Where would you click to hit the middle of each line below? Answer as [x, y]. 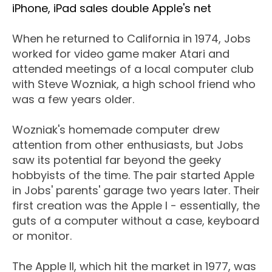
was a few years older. [73, 100]
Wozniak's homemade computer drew [116, 130]
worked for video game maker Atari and [121, 54]
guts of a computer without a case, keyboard [136, 221]
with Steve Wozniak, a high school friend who [134, 84]
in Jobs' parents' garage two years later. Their [136, 191]
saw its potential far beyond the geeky [117, 160]
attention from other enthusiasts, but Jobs [128, 145]
